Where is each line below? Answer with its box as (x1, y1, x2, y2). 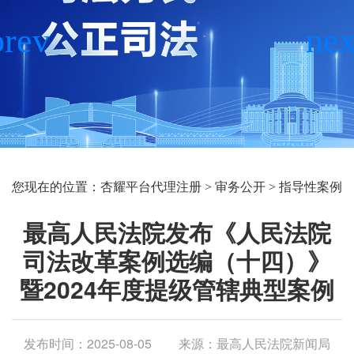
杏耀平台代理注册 (100, 179, 201, 194)
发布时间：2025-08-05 (24, 333, 152, 352)
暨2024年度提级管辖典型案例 (20, 271, 334, 306)
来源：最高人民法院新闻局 (179, 333, 330, 352)
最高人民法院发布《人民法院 (23, 214, 331, 249)
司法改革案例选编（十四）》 (23, 243, 331, 277)
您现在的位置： (12, 179, 100, 194)
